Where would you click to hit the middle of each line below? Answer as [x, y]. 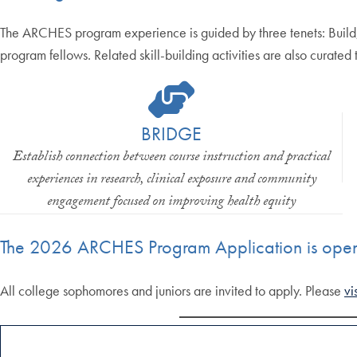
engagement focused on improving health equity [172, 202]
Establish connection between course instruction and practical [171, 158]
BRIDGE [172, 133]
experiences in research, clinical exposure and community [171, 180]
